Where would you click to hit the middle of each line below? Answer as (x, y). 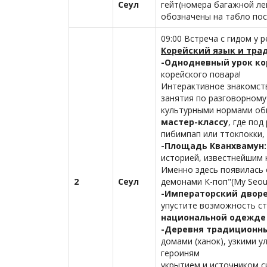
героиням (180, 253)
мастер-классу (195, 122)
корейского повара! (201, 74)
